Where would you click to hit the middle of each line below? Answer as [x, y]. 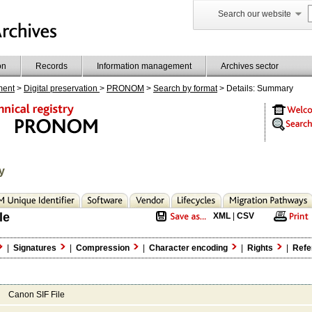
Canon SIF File [37, 294]
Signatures [36, 248]
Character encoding [189, 248]
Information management [144, 66]
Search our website [255, 14]
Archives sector [250, 66]
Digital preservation [62, 88]
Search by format [185, 88]
